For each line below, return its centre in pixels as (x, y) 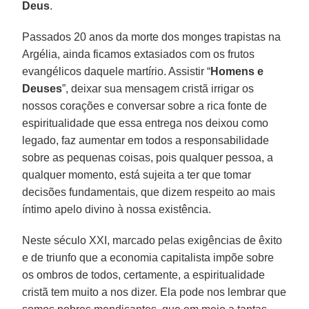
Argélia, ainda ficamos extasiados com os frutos (139, 54)
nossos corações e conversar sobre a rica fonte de (145, 106)
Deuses (42, 88)
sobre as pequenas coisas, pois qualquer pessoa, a (148, 157)
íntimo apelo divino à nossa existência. (117, 209)
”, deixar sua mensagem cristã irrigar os (158, 88)
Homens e (237, 71)
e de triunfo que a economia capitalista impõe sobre (148, 257)
